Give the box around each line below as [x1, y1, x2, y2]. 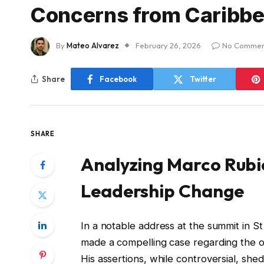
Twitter [189, 74, 216, 84]
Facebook [100, 74, 137, 84]
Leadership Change [80, 179, 244, 202]
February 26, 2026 [136, 41, 201, 51]
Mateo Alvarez [67, 41, 119, 51]
